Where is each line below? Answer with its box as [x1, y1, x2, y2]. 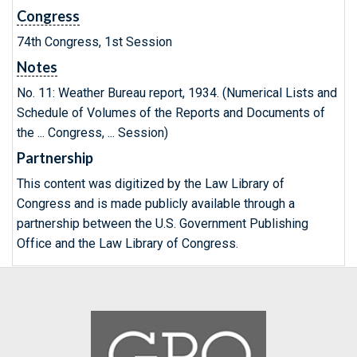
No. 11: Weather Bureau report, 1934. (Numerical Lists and [17, 85, 337, 100]
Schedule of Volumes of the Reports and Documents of [17, 105, 325, 120]
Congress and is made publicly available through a [17, 196, 295, 211]
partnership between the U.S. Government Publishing [17, 216, 308, 231]
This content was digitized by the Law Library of [17, 176, 284, 191]
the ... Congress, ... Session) [17, 125, 168, 140]
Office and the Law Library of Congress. [17, 236, 238, 251]
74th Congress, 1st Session [17, 34, 172, 49]
